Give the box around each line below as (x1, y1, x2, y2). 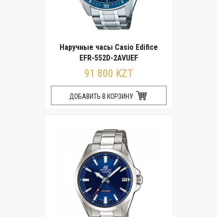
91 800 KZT (84, 67, 133, 79)
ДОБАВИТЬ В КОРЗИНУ (69, 93, 135, 100)
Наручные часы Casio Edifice (59, 43, 158, 52)
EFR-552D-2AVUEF (79, 53, 138, 62)
